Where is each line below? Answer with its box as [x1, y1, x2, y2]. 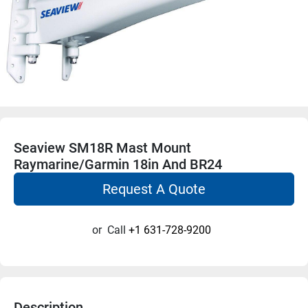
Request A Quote [102, 180, 206, 197]
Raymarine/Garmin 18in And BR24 [14, 155, 222, 173]
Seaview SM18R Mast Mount [14, 139, 191, 156]
